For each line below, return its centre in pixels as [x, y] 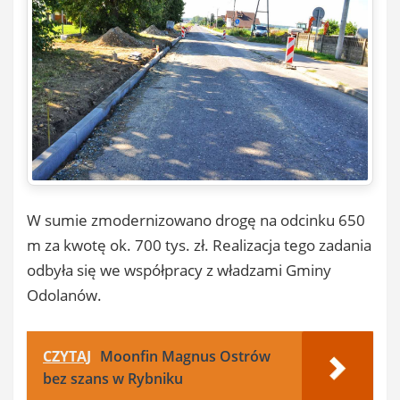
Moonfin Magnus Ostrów [185, 356]
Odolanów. [64, 296]
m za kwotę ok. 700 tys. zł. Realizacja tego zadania [199, 246]
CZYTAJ [67, 356]
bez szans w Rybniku [113, 378]
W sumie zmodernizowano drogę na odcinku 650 [196, 221]
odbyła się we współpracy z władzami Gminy [179, 271]
